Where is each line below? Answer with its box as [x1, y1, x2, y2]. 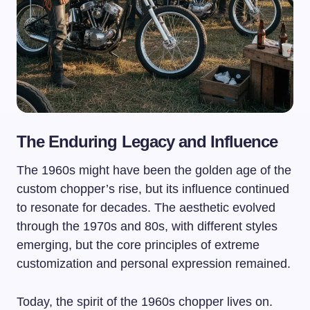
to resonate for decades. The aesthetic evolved [17, 201, 275, 215]
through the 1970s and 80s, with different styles [17, 219, 277, 233]
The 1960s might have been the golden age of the [17, 163, 291, 177]
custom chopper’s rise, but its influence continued [17, 182, 289, 196]
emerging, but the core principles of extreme [17, 238, 259, 252]
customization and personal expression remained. [17, 257, 291, 271]
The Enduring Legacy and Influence [17, 132, 278, 151]
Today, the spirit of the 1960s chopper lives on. [17, 295, 273, 309]
